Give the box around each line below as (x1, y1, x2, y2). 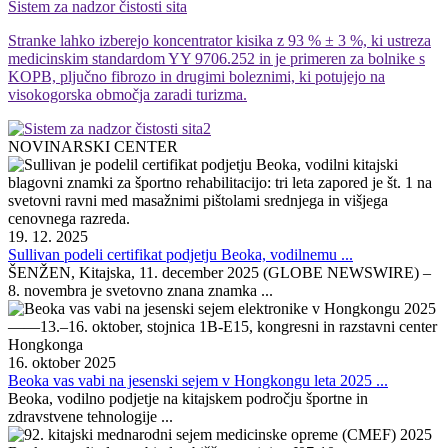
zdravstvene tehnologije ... (8, 408, 173, 425)
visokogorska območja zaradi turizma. (8, 86, 247, 103)
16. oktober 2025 (8, 354, 116, 371)
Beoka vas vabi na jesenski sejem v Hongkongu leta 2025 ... (8, 372, 388, 389)
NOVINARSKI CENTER (8, 138, 178, 155)
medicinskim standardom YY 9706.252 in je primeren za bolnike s (8, 50, 425, 67)
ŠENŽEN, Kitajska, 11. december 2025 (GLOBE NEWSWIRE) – (8, 264, 431, 281)
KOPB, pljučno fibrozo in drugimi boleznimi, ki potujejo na (8, 68, 385, 85)
